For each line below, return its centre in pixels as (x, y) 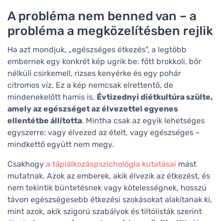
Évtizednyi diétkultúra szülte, (155, 97)
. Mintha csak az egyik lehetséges (143, 120)
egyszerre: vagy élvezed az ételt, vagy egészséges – (104, 132)
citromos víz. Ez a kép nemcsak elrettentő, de (90, 85)
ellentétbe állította (45, 120)
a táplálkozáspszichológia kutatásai (111, 164)
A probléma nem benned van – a (102, 16)
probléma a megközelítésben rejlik (110, 30)
